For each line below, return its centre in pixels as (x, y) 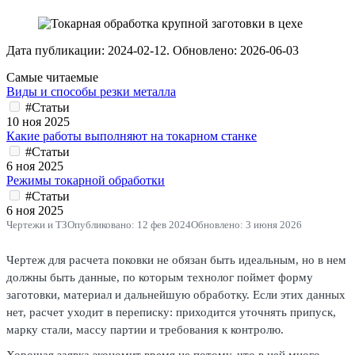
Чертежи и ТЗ (37, 225)
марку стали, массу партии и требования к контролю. (145, 330)
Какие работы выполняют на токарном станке (132, 136)
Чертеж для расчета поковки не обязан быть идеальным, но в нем (176, 260)
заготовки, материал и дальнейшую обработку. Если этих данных (176, 295)
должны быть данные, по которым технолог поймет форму (160, 277)
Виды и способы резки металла (91, 92)
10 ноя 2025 (38, 122)
